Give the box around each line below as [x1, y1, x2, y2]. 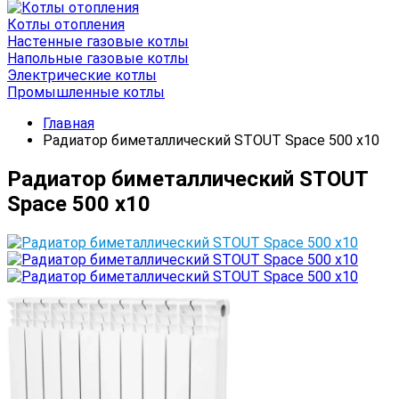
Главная [43, 115, 94, 132]
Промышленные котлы [7, 84, 165, 101]
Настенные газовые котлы [7, 33, 189, 50]
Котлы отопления [7, 16, 125, 33]
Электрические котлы [7, 67, 157, 84]
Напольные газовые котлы [7, 50, 189, 67]
